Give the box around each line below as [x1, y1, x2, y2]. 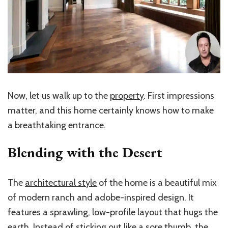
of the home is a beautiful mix [97, 177, 217, 189]
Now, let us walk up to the [8, 90, 110, 102]
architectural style [25, 177, 97, 189]
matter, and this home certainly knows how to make [8, 105, 214, 117]
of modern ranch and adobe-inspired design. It [8, 192, 194, 204]
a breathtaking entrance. [8, 120, 106, 131]
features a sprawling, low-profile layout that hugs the [8, 207, 218, 218]
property [110, 90, 144, 102]
